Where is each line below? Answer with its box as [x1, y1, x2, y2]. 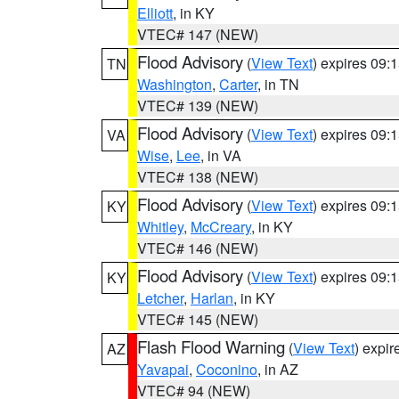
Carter [219, 74, 257, 94]
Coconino [196, 359, 257, 379]
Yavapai [137, 359, 189, 379]
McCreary [191, 216, 251, 237]
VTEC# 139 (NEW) [137, 95, 258, 116]
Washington [137, 74, 212, 94]
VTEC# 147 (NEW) [137, 24, 258, 45]
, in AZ [257, 359, 298, 379]
